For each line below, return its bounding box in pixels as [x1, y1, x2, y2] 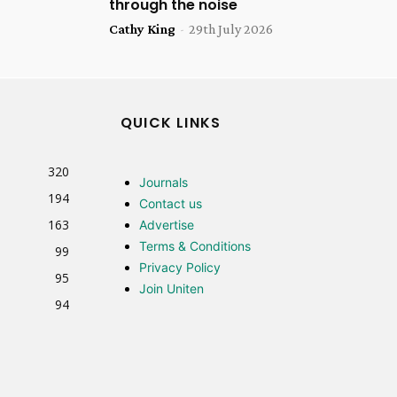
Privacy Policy [139, 259, 221, 275]
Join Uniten [139, 280, 204, 296]
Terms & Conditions [139, 237, 251, 253]
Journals [139, 174, 188, 190]
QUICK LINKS [121, 112, 222, 133]
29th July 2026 [188, 20, 273, 36]
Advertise [139, 216, 194, 232]
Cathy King [108, 20, 175, 36]
